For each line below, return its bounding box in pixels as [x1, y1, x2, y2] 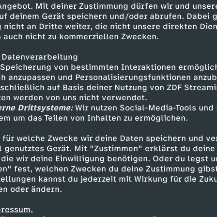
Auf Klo [167, 138, 200, 149]
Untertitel [110, 138, 155, 149]
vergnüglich [43, 138, 98, 149]
